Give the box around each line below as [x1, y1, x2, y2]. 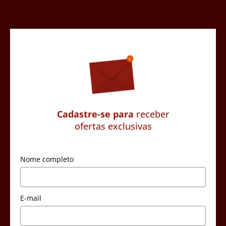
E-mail [20, 193, 41, 203]
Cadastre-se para [56, 107, 134, 120]
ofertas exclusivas [74, 120, 152, 132]
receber [133, 107, 169, 120]
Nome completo [20, 154, 74, 164]
